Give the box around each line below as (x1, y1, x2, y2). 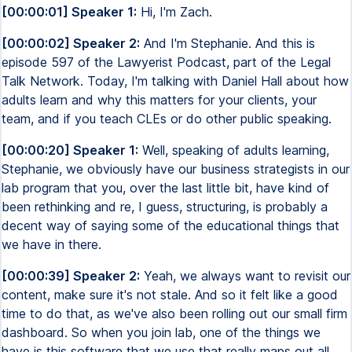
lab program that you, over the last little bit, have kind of (2, 180, 329, 196)
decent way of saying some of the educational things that (2, 218, 339, 233)
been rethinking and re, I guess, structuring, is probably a (2, 199, 328, 214)
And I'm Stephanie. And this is (140, 35, 315, 51)
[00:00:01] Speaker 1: (2, 4, 137, 20)
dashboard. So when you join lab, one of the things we (2, 324, 321, 340)
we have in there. (2, 236, 101, 252)
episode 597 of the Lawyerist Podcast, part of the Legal (2, 54, 331, 70)
